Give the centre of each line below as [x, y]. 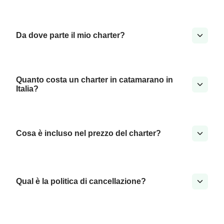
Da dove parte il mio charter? [70, 35]
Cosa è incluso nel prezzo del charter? [88, 133]
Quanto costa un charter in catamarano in [94, 80]
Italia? [27, 89]
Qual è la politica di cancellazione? [81, 181]
